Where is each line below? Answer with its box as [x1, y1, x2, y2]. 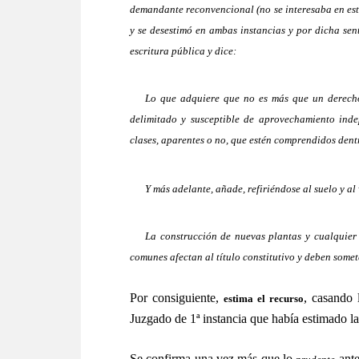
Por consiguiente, [130, 291, 224, 305]
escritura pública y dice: [130, 44, 236, 57]
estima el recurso [224, 292, 305, 305]
